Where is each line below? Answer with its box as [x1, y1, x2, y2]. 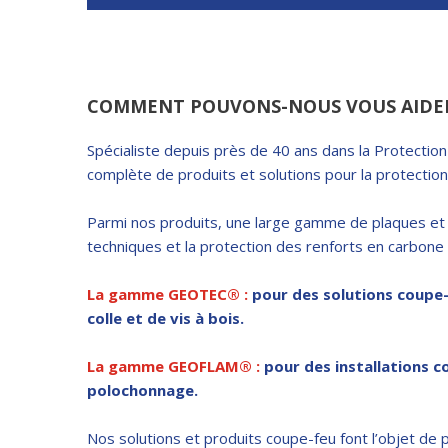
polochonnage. [87, 379, 198, 400]
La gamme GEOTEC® [87, 283, 244, 304]
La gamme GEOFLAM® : [87, 355, 260, 376]
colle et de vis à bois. [87, 307, 244, 328]
